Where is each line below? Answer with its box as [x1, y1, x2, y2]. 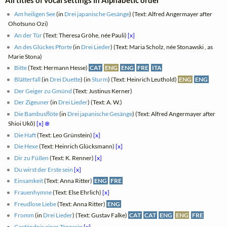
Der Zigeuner [14, 98, 50, 106]
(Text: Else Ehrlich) [52, 188, 103, 197]
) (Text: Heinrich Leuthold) [108, 75, 178, 84]
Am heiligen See [14, 10, 56, 18]
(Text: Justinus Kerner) [72, 87, 133, 95]
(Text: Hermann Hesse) [27, 64, 89, 72]
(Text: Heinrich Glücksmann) [38, 142, 116, 150]
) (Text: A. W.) [88, 98, 123, 106]
